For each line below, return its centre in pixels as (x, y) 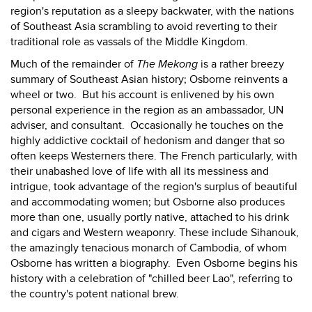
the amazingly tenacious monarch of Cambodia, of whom (149, 248)
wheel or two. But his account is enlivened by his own (142, 95)
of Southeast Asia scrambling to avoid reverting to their (144, 26)
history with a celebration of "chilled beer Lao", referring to (151, 279)
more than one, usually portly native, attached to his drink (150, 217)
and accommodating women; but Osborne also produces (148, 202)
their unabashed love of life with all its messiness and (140, 171)
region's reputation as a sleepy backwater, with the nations (152, 11)
